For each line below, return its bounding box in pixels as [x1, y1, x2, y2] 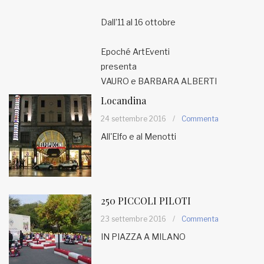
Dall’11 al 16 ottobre [101, 17, 176, 27]
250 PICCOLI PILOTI [101, 194, 191, 207]
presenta [101, 61, 137, 71]
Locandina [101, 94, 146, 107]
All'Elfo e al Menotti [101, 131, 176, 141]
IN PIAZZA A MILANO [101, 232, 186, 242]
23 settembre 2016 [101, 214, 166, 223]
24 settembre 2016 [101, 114, 166, 123]
